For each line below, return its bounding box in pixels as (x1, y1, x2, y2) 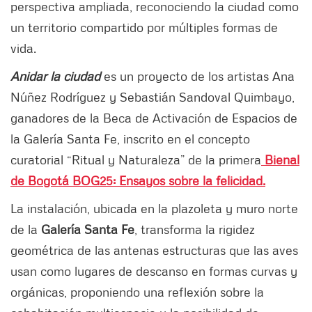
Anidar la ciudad (10, 68, 100, 84)
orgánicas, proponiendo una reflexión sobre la (10, 283, 264, 299)
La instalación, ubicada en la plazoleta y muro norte (10, 200, 298, 216)
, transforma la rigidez (134, 221, 255, 237)
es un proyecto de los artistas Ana (100, 68, 295, 84)
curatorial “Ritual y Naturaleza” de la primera (10, 151, 261, 167)
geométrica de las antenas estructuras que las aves (10, 242, 298, 258)
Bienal (261, 151, 299, 167)
